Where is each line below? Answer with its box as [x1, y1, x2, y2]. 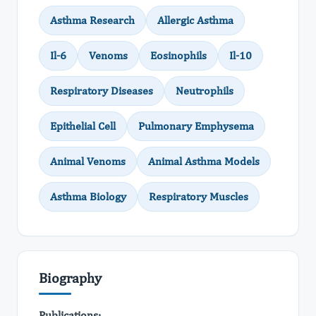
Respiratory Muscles [149, 190, 248, 203]
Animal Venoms [50, 154, 126, 168]
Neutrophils [176, 84, 233, 97]
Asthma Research [50, 13, 135, 27]
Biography [39, 269, 102, 286]
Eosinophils [150, 49, 207, 62]
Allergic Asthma [157, 13, 233, 27]
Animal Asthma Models [148, 154, 260, 168]
